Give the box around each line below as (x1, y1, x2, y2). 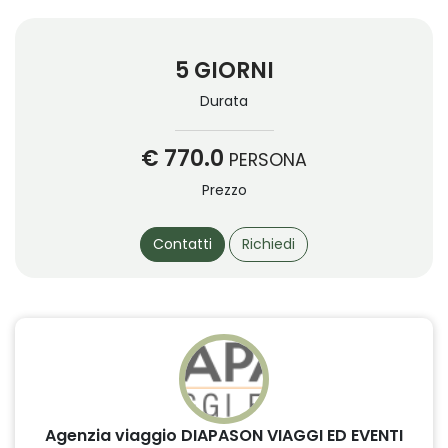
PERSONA (229, 147, 307, 172)
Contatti (153, 233, 212, 254)
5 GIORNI (174, 54, 274, 86)
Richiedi (242, 233, 295, 254)
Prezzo (201, 179, 247, 200)
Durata (200, 90, 248, 111)
